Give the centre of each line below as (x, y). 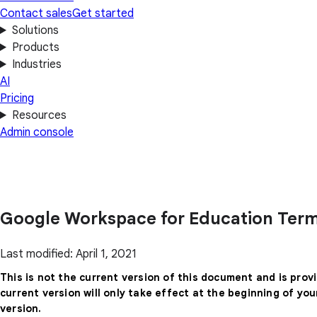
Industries (36, 64)
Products (35, 47)
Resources (39, 115)
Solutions (35, 30)
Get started (103, 13)
